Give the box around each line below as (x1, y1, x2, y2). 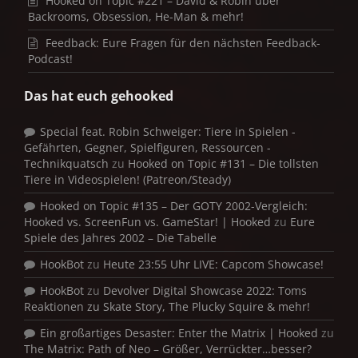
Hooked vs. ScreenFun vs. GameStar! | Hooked (24, 213, 271, 229)
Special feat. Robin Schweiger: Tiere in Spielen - (40, 123, 296, 139)
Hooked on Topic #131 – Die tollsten (128, 155, 319, 171)
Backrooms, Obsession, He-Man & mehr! (28, 8, 244, 24)
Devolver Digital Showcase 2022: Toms (103, 282, 307, 298)
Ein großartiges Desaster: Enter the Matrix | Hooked (40, 324, 318, 340)
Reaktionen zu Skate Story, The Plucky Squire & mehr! (24, 298, 310, 314)
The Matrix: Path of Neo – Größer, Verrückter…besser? (24, 340, 312, 356)
